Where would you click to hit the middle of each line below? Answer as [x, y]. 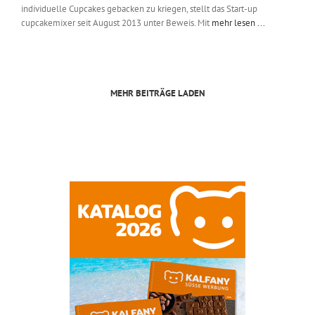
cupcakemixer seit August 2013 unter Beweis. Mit [116, 23]
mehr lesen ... [238, 23]
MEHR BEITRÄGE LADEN [157, 94]
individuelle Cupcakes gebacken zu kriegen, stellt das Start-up [139, 9]
